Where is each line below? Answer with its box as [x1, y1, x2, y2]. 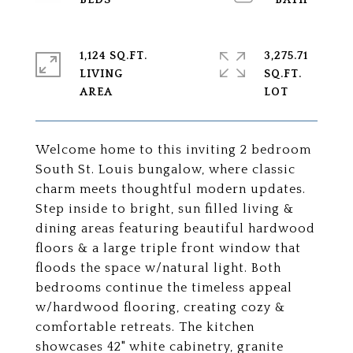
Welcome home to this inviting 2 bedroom [35, 143, 311, 157]
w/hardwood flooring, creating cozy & [35, 300, 285, 314]
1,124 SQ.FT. [80, 50, 147, 62]
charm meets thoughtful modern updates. [35, 182, 306, 196]
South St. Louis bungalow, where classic [35, 162, 295, 176]
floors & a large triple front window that [35, 241, 301, 255]
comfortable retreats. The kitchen [35, 320, 255, 334]
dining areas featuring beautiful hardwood [35, 221, 315, 236]
